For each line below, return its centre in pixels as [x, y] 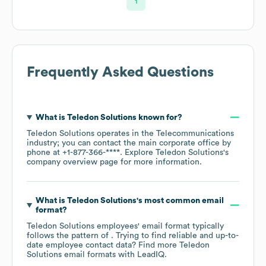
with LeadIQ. [141, 254]
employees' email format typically [159, 226]
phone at [45, 152]
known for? [159, 117]
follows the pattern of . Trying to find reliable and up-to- [133, 235]
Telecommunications [195, 133]
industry [42, 143]
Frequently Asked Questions [120, 72]
